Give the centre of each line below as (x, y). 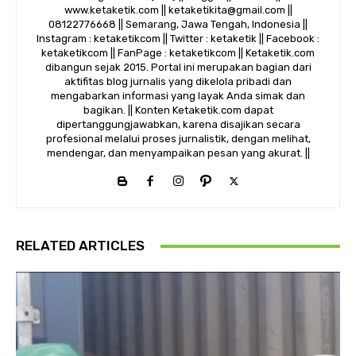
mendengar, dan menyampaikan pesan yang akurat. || (178, 153)
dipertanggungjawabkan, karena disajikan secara (178, 124)
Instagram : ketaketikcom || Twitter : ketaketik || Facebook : (178, 39)
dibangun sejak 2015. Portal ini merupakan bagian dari (178, 67)
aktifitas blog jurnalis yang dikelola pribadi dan (178, 81)
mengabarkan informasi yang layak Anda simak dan (178, 96)
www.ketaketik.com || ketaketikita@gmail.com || (178, 10)
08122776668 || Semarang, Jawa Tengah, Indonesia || (178, 24)
